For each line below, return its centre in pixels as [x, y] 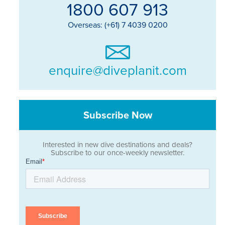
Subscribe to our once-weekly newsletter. [118, 153]
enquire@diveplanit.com [118, 70]
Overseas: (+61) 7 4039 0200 [118, 25]
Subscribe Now [118, 115]
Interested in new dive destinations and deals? [118, 145]
